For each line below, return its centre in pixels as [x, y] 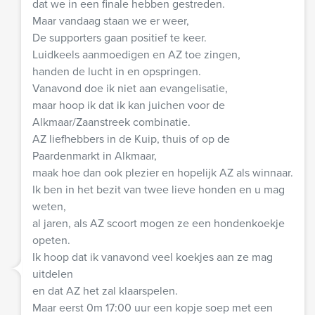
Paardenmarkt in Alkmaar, [95, 155]
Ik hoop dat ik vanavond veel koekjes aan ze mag [153, 257]
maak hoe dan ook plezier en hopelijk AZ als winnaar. [163, 172]
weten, [49, 206]
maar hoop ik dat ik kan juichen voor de [129, 105]
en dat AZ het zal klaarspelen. [105, 290]
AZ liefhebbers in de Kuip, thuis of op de [131, 139]
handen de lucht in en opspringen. [117, 71]
